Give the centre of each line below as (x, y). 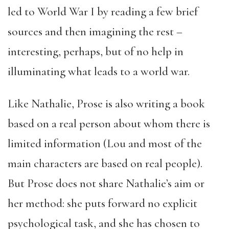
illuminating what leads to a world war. (99, 72)
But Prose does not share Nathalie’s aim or (106, 184)
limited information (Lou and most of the (105, 144)
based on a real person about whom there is (109, 124)
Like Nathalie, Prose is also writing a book (106, 104)
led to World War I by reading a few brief (103, 12)
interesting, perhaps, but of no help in (96, 52)
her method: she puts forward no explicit (102, 203)
